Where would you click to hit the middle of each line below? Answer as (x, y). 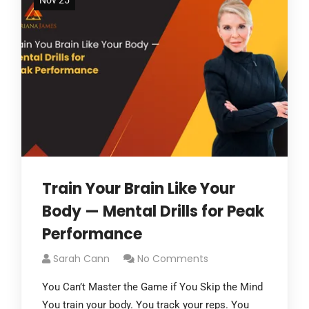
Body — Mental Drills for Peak (153, 211)
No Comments (173, 259)
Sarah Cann (81, 259)
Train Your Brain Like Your (139, 189)
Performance (92, 234)
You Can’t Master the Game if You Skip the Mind (152, 287)
